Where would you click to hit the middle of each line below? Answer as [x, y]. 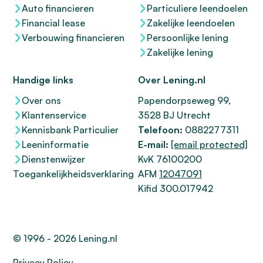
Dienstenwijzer [53, 159]
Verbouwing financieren [73, 38]
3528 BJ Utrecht [174, 115]
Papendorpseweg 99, [184, 100]
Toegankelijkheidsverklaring [73, 174]
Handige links [43, 80]
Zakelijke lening [180, 52]
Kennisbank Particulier [70, 130]
